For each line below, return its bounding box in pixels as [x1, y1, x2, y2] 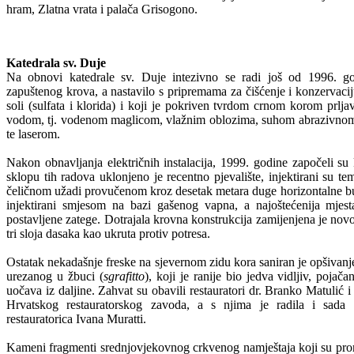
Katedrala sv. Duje [6, 55, 106, 70]
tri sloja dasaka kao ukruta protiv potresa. [6, 226, 210, 240]
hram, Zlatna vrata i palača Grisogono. [6, 2, 198, 16]
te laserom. [6, 126, 60, 141]
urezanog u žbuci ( [6, 269, 104, 283]
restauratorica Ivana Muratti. [6, 311, 146, 326]
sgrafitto [103, 269, 145, 283]
